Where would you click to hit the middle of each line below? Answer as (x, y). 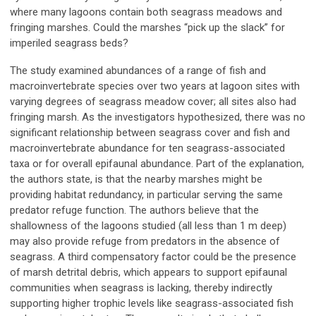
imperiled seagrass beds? (71, 43)
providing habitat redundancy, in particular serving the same (146, 195)
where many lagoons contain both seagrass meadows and (146, 12)
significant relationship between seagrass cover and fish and (150, 133)
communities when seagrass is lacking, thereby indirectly (141, 288)
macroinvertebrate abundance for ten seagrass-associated (147, 148)
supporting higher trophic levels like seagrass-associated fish (152, 304)
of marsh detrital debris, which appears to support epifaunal (148, 273)
